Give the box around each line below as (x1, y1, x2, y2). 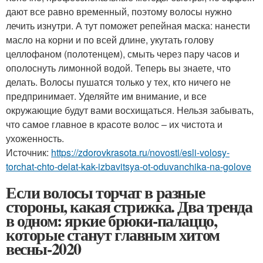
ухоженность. (6, 131, 64, 145)
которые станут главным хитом (6, 222, 220, 247)
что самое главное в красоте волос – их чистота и (6, 117, 222, 131)
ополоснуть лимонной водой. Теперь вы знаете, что (6, 60, 231, 75)
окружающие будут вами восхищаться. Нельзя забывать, (6, 103, 254, 117)
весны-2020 (6, 236, 81, 261)
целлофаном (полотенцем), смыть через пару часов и (6, 46, 240, 60)
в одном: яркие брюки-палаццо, (6, 208, 217, 232)
